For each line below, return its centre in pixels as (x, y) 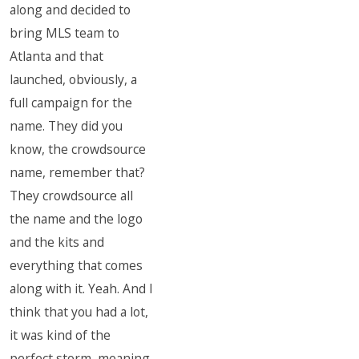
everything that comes (77, 265)
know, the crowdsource (78, 149)
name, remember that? (78, 172)
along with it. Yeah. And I (82, 288)
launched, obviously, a (74, 79)
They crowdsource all (72, 196)
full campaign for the (71, 103)
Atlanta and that (57, 56)
